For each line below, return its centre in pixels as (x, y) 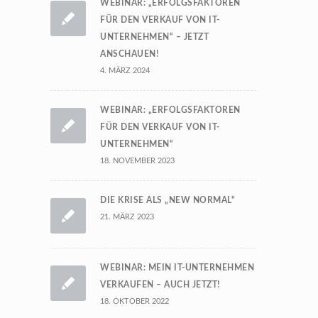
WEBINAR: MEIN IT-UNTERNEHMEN (177, 268)
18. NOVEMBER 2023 (137, 161)
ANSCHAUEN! (129, 54)
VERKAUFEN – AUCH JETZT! (160, 285)
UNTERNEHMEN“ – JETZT (154, 37)
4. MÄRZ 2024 (125, 71)
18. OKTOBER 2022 (135, 301)
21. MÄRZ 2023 (127, 217)
